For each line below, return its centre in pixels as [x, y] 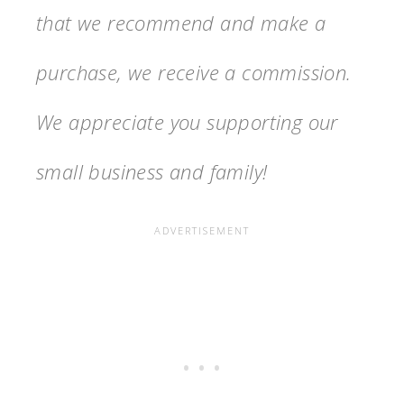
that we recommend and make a [181, 22]
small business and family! [152, 171]
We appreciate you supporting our [187, 121]
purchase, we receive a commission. [194, 72]
